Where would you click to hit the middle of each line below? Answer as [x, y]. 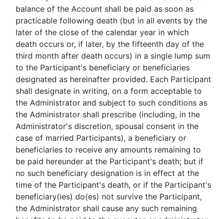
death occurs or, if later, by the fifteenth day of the [109, 44]
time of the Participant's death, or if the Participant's [113, 185]
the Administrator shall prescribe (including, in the [108, 114]
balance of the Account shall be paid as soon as [104, 9]
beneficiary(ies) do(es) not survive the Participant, [109, 197]
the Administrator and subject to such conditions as [111, 103]
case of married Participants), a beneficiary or [101, 138]
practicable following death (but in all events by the [111, 21]
